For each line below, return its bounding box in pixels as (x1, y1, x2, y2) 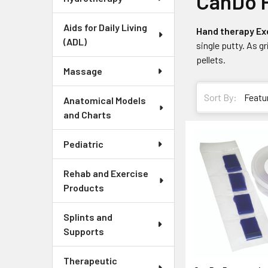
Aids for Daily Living (63, 22, 147, 33)
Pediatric (63, 138, 103, 150)
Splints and (63, 211, 112, 223)
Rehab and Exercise (63, 167, 148, 179)
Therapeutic (63, 255, 117, 266)
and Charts (63, 109, 111, 120)
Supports (63, 226, 104, 237)
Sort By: (204, 92, 237, 103)
